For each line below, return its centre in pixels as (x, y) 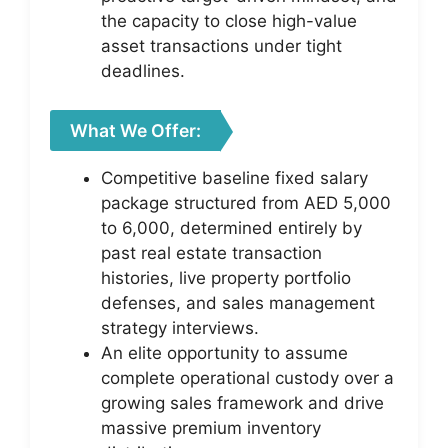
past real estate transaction (211, 252)
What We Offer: (135, 130)
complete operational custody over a (247, 377)
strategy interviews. (180, 327)
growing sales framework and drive (242, 402)
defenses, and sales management (238, 302)
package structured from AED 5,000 (246, 202)
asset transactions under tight (221, 46)
